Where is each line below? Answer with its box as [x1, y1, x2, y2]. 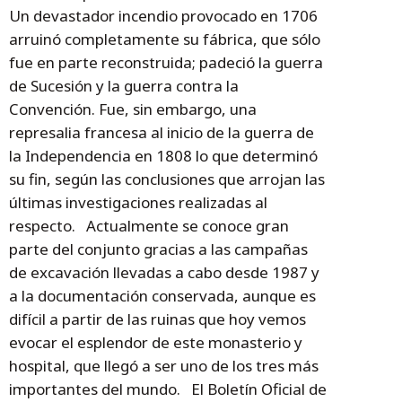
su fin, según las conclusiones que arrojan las [9, 169, 325, 190]
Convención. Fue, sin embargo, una [9, 99, 257, 120]
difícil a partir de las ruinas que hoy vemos [9, 309, 306, 330]
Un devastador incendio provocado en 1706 [9, 5, 318, 27]
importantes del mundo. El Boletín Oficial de [9, 379, 327, 400]
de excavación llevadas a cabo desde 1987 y [9, 262, 319, 284]
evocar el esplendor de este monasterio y [9, 332, 302, 354]
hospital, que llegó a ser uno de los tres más [9, 355, 319, 377]
